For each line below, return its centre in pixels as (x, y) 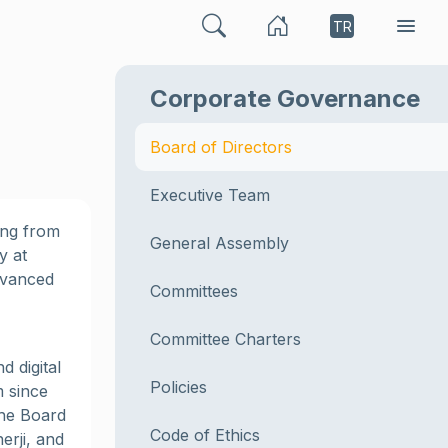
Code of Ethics (205, 435)
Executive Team (210, 195)
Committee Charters (225, 339)
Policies (178, 387)
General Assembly (219, 243)
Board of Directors (221, 147)
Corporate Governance (285, 98)
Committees (194, 291)
